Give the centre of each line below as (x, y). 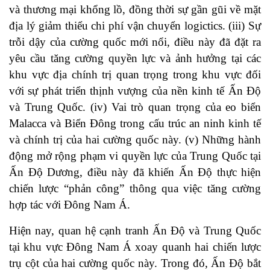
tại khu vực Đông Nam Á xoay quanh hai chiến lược (135, 246)
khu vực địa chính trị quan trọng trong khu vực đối (135, 74)
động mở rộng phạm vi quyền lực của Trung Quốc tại (135, 155)
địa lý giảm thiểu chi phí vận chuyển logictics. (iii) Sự (135, 25)
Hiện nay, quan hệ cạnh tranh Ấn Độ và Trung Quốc (135, 230)
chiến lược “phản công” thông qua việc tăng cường (135, 188)
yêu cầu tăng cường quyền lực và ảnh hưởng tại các (135, 58)
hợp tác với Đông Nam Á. (71, 204)
